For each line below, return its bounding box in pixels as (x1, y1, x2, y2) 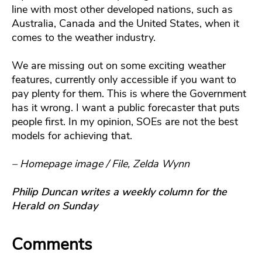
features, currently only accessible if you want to (12, 72, 236, 87)
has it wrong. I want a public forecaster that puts (12, 100, 240, 115)
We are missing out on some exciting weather (12, 58, 226, 73)
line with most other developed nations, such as (12, 2, 233, 16)
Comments (12, 233, 92, 256)
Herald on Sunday (12, 198, 98, 213)
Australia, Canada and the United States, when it (12, 16, 239, 30)
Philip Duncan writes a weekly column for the (12, 184, 227, 199)
